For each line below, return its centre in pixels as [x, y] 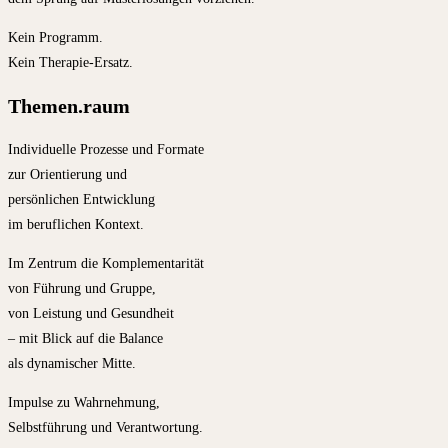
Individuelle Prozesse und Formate [106, 149]
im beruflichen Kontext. [76, 224]
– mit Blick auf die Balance [85, 338]
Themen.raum [69, 105]
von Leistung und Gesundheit [91, 313]
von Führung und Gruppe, [82, 288]
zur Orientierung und [67, 174]
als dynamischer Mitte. [72, 363]
